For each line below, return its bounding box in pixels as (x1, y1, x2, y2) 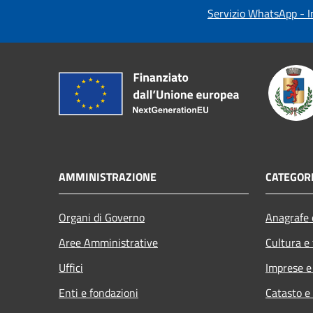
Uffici (59, 259, 83, 276)
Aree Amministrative (59, 233, 158, 251)
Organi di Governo (59, 208, 145, 226)
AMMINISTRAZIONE (59, 168, 156, 185)
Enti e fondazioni (59, 284, 138, 301)
